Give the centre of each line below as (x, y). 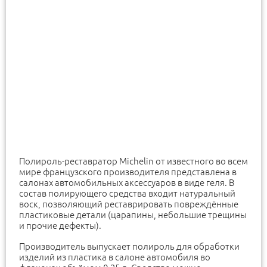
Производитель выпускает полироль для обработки (129, 247)
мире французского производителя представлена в (128, 172)
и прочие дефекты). (60, 226)
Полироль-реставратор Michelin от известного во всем (133, 162)
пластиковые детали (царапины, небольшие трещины (133, 215)
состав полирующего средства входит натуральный (127, 194)
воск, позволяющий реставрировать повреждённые (129, 204)
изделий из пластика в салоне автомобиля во (115, 257)
